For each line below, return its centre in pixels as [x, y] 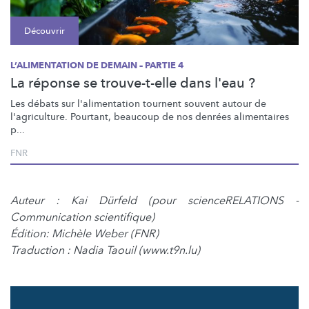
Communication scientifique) [82, 218]
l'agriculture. [39, 117]
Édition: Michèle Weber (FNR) [84, 234]
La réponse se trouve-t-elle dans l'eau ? [133, 83]
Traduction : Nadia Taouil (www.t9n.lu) [105, 251]
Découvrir [44, 31]
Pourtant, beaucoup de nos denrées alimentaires [178, 117]
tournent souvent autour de [203, 104]
